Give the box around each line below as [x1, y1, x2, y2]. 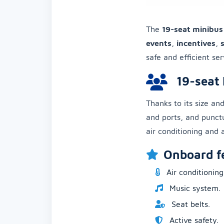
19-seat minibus [162, 24, 223, 34]
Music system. [167, 183, 220, 193]
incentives [176, 38, 215, 48]
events [146, 38, 171, 48]
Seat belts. [169, 199, 210, 209]
